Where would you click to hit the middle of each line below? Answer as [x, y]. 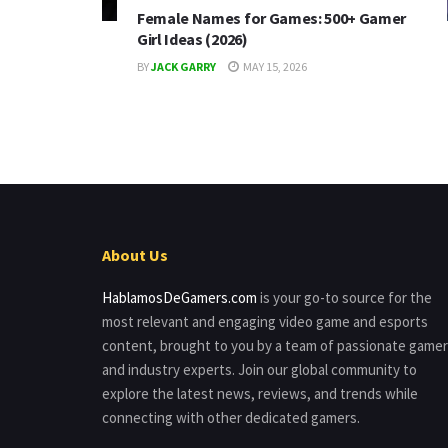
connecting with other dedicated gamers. [231, 418]
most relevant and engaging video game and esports [265, 322]
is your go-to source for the [344, 298]
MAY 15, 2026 [274, 67]
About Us [135, 255]
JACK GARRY [183, 67]
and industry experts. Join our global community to [259, 370]
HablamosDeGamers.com [179, 298]
